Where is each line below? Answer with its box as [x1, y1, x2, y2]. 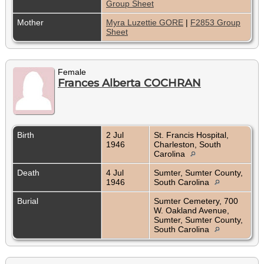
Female [58, 67, 86, 77]
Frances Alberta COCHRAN [58, 77, 201, 90]
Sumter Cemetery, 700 [154, 196, 238, 206]
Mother [17, 18, 46, 28]
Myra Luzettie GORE [106, 18, 183, 28]
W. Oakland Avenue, [154, 206, 229, 216]
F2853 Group [190, 18, 240, 28]
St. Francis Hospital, [154, 130, 229, 140]
